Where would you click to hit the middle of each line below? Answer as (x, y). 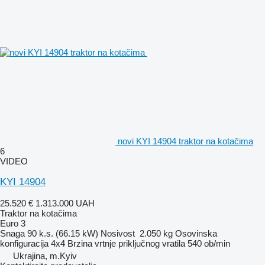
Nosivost (118, 233)
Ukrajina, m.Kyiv (45, 256)
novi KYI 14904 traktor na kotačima (185, 141)
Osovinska (196, 233)
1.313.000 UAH (65, 203)
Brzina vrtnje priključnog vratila (126, 243)
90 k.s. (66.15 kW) (63, 233)
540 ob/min (209, 243)
